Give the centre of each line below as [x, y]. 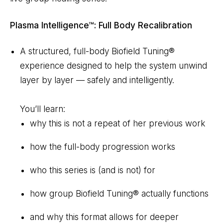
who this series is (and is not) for [93, 170]
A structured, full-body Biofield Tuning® [97, 52]
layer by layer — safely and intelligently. [97, 80]
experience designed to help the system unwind [113, 66]
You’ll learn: [43, 109]
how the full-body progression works [103, 147]
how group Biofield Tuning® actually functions [119, 194]
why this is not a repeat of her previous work [117, 124]
